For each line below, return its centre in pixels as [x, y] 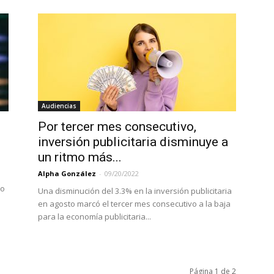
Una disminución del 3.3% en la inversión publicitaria [135, 191]
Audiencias [59, 106]
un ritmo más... [80, 157]
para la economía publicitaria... [94, 217]
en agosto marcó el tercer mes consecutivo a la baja [134, 204]
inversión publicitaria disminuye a [133, 142]
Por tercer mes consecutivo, [117, 127]
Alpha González [67, 173]
